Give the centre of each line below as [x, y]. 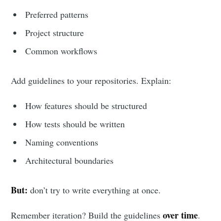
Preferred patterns [57, 15]
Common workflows [61, 51]
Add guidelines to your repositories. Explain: [91, 81]
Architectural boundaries [70, 161]
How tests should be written [75, 124]
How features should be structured [86, 106]
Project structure [55, 33]
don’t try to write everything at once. [94, 190]
